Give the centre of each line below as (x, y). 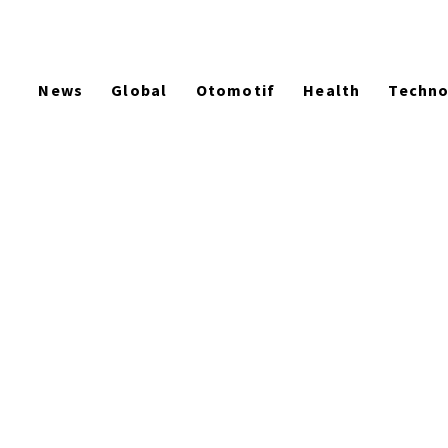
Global (139, 90)
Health (332, 90)
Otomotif (235, 90)
